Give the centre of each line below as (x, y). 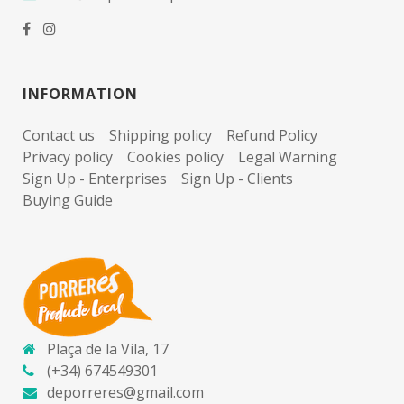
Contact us (59, 135)
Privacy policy (68, 156)
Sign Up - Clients (237, 178)
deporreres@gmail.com (125, 392)
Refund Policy (272, 135)
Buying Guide (68, 200)
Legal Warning (288, 156)
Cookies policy (175, 156)
